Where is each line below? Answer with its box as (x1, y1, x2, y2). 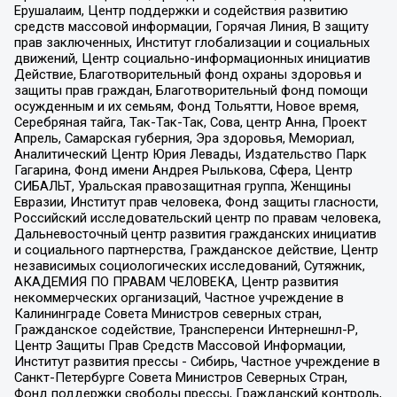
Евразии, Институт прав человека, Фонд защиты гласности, (13, 193, 378, 210)
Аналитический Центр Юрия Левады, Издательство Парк (13, 145, 367, 162)
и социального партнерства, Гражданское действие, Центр (13, 241, 378, 258)
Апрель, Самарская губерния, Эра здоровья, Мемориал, (13, 129, 354, 146)
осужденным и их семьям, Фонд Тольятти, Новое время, (13, 97, 359, 114)
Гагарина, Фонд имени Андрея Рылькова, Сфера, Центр (13, 161, 353, 178)
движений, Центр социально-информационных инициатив (13, 50, 370, 66)
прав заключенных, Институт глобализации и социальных (13, 34, 370, 51)
